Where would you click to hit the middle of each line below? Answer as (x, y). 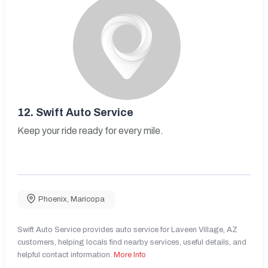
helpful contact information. (66, 255)
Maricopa (88, 199)
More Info (130, 255)
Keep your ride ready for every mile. (90, 130)
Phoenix (53, 199)
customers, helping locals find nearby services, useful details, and (132, 242)
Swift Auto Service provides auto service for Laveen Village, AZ (127, 229)
